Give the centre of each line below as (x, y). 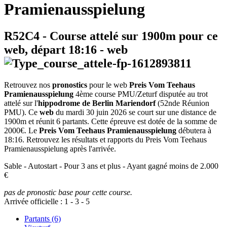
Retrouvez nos (28, 85)
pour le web (108, 85)
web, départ (36, 50)
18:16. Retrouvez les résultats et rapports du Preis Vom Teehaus (105, 140)
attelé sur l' (21, 103)
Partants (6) (43, 219)
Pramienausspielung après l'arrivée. (60, 149)
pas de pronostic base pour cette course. (68, 193)
